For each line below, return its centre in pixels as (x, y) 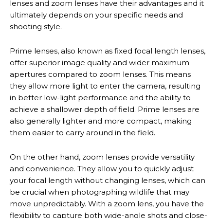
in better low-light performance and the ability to (100, 98)
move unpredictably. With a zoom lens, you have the (107, 204)
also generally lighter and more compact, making (101, 121)
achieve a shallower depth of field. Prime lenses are (105, 109)
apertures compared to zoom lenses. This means (100, 74)
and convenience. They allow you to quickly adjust (102, 169)
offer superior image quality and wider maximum (100, 63)
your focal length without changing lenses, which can (108, 180)
